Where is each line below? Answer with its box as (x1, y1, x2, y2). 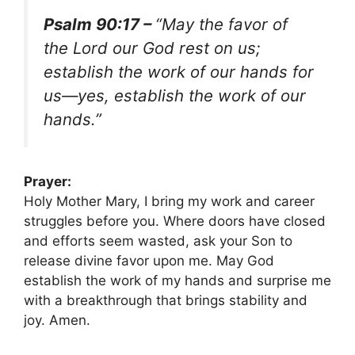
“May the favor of (155, 14, 288, 35)
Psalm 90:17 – (44, 14, 155, 35)
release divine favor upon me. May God (24, 253, 274, 269)
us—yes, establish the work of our (44, 86, 306, 106)
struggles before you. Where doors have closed (24, 213, 326, 230)
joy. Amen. (24, 312, 90, 329)
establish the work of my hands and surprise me (24, 273, 331, 289)
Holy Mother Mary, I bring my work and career (24, 193, 315, 210)
